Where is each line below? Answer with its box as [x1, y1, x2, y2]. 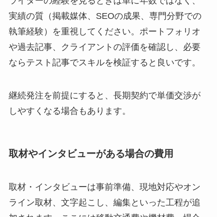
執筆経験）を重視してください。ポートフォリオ [8, 26, 201, 36]
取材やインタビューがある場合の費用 [8, 148, 173, 159]
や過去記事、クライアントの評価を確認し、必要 [8, 42, 201, 52]
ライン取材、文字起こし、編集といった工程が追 [8, 198, 201, 208]
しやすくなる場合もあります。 [8, 106, 131, 116]
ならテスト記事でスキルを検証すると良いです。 [8, 57, 201, 67]
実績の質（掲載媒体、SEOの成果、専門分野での [8, 11, 201, 21]
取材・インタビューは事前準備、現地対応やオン [8, 182, 201, 192]
